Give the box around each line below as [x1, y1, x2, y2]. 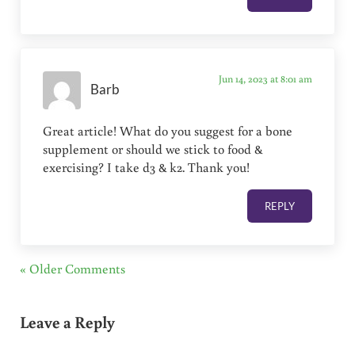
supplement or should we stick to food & [43, 139, 263, 158]
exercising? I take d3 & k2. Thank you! [43, 158, 250, 176]
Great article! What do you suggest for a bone [43, 121, 293, 139]
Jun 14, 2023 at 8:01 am [218, 71, 312, 86]
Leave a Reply [19, 311, 115, 334]
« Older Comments [19, 260, 125, 278]
